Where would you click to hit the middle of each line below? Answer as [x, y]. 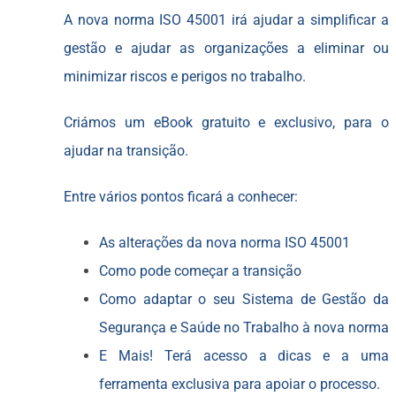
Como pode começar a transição [200, 270]
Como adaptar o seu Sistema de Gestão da [244, 299]
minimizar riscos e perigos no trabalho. [184, 76]
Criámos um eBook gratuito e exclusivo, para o [226, 122]
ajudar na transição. [126, 150]
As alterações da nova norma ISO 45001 [224, 242]
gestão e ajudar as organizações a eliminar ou [226, 48]
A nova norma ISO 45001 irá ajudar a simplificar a [226, 19]
